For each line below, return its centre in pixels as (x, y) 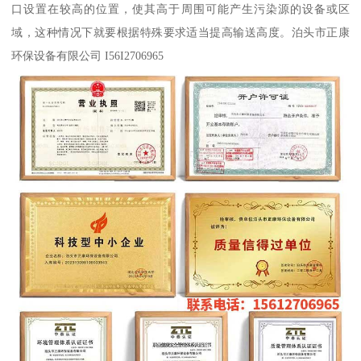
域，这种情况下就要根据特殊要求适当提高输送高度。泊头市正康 (180, 32)
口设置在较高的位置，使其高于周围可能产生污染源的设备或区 (180, 8)
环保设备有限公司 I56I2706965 (88, 55)
